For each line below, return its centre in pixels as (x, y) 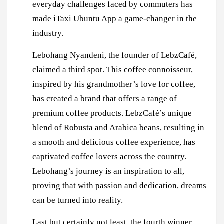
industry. (48, 33)
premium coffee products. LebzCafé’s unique (112, 113)
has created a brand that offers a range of (105, 98)
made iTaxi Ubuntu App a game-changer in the (115, 18)
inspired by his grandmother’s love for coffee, (114, 84)
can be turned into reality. (78, 200)
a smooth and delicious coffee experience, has (114, 142)
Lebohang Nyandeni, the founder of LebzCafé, (115, 55)
